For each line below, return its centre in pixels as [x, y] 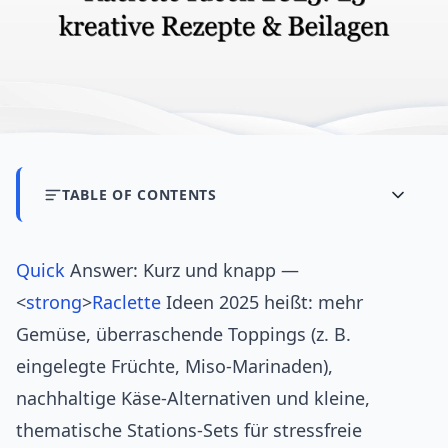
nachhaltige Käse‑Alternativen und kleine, [193, 398]
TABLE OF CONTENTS [139, 195]
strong [54, 302]
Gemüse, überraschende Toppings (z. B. [183, 334]
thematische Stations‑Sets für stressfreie [189, 430]
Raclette [126, 302]
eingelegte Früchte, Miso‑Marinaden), [174, 366]
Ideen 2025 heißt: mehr [262, 302]
